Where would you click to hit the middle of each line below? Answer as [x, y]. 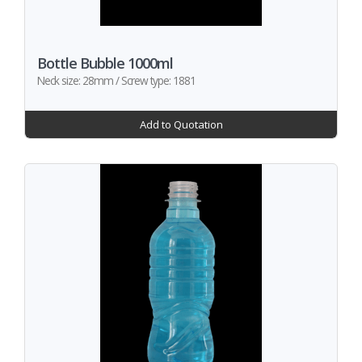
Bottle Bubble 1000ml [105, 63]
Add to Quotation [181, 124]
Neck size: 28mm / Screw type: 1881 [116, 80]
